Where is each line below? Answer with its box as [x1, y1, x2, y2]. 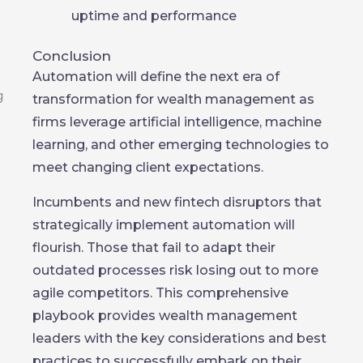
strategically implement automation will [32, 217, 295, 233]
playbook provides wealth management [32, 308, 297, 323]
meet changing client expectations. [32, 160, 263, 175]
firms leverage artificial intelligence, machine [32, 114, 322, 130]
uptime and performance [71, 8, 237, 23]
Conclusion [32, 48, 111, 64]
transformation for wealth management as [32, 92, 314, 107]
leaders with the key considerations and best [32, 331, 327, 346]
